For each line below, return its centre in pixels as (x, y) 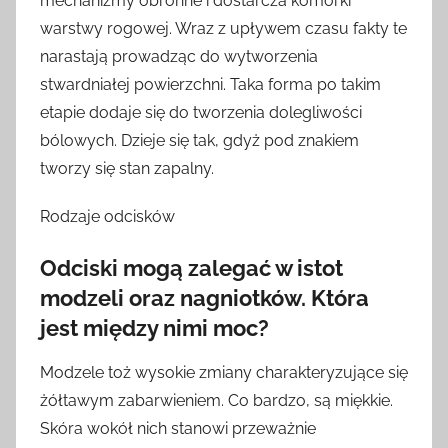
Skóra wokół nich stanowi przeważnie (178, 429)
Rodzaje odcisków (107, 216)
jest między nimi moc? (154, 327)
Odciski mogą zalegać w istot (191, 267)
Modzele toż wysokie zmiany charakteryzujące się (224, 373)
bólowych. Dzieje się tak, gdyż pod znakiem (199, 140)
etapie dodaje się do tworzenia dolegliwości (201, 112)
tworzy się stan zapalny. (127, 168)
